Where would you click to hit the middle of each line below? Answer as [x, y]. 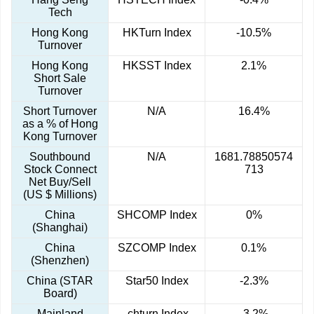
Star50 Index [157, 281]
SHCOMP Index [157, 215]
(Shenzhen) [60, 261]
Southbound [60, 157]
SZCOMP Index [157, 248]
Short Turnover [60, 111]
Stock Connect [60, 170]
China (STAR [60, 281]
